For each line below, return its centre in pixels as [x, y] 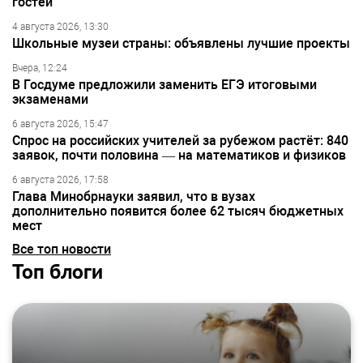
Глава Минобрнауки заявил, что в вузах [134, 196]
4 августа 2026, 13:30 [60, 26]
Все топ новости [62, 249]
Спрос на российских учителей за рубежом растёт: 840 [180, 140]
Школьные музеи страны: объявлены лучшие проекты [181, 43]
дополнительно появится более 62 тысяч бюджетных [178, 211]
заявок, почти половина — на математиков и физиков [179, 155]
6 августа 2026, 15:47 [60, 124]
